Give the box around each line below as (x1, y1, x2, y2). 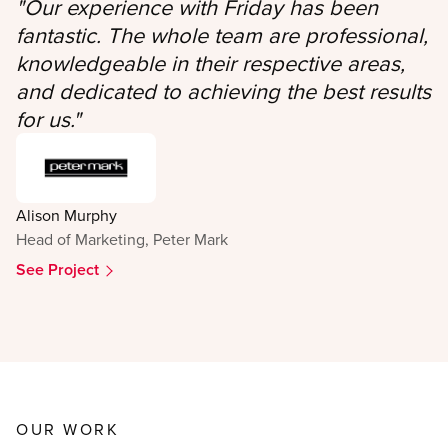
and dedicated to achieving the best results (16, 75, 431, 107)
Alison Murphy (16, 204, 117, 227)
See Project (16, 258, 99, 282)
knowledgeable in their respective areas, (16, 47, 405, 79)
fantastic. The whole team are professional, (16, 19, 428, 51)
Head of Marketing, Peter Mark (16, 228, 228, 251)
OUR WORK (16, 418, 120, 441)
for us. (16, 103, 73, 135)
